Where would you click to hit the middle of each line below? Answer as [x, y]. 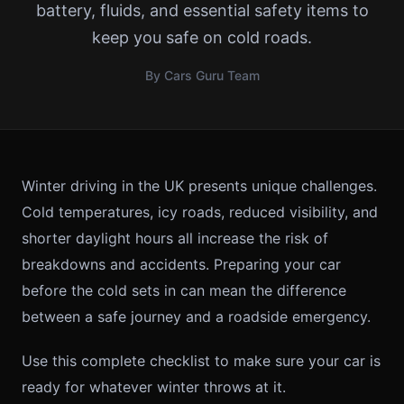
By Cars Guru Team [202, 75]
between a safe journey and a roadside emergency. [196, 317]
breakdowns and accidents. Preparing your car [181, 264]
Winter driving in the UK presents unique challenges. [199, 186]
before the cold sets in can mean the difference [184, 290]
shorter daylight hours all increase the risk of [175, 238]
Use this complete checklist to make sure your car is [201, 361]
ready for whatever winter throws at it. [154, 387]
